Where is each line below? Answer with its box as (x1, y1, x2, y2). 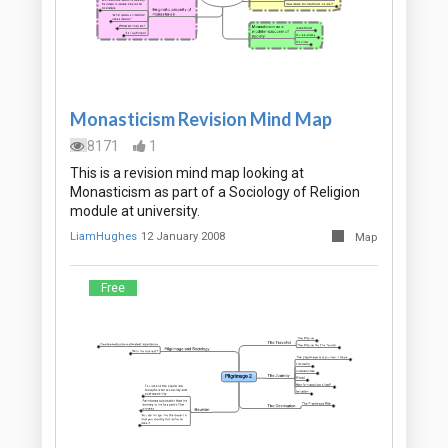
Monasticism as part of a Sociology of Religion (70, 184, 360, 201)
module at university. (70, 203, 200, 220)
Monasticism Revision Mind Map (70, 108, 332, 131)
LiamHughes (70, 230, 137, 244)
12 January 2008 (141, 230, 226, 244)
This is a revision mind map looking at (70, 165, 304, 182)
